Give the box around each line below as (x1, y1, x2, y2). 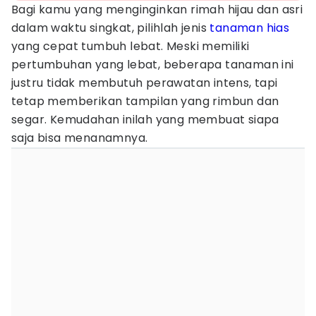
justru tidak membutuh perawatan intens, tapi (11, 75, 278, 91)
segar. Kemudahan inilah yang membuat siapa (11, 111, 279, 128)
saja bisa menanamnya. (11, 130, 148, 146)
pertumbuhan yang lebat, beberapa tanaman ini (11, 56, 294, 73)
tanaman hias (209, 20, 290, 36)
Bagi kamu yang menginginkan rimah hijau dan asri (11, 1, 303, 18)
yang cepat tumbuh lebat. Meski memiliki (11, 38, 250, 54)
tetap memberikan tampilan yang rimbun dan (11, 93, 279, 109)
